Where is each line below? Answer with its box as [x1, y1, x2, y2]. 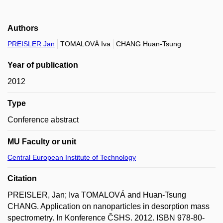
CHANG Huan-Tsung [116, 39, 181, 48]
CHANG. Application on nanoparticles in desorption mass [7, 202, 210, 211]
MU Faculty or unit [7, 137, 76, 146]
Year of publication [7, 60, 78, 69]
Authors [7, 23, 38, 32]
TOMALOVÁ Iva [60, 39, 111, 48]
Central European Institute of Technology [7, 153, 136, 161]
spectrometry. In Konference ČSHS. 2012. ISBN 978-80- [7, 213, 205, 222]
